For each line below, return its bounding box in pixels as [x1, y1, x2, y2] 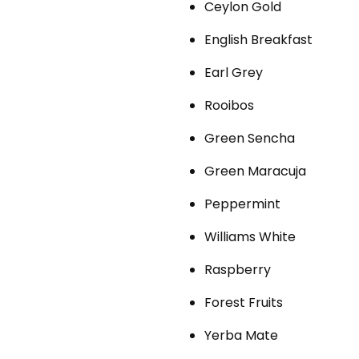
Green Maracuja [204, 161, 306, 180]
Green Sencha [204, 128, 295, 147]
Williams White [204, 227, 296, 246]
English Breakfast [204, 30, 313, 49]
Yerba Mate [204, 325, 278, 345]
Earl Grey [204, 63, 263, 82]
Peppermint [204, 194, 280, 213]
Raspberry [204, 260, 271, 279]
